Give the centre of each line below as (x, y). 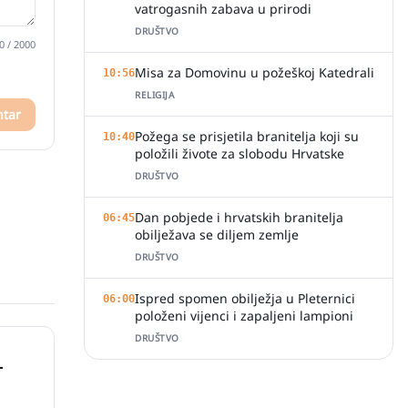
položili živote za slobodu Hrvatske (240, 153)
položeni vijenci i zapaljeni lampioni (244, 316)
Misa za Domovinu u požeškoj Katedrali (255, 72)
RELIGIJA (154, 95)
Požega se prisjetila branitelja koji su (247, 136)
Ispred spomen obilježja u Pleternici (245, 298)
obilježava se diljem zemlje (217, 235)
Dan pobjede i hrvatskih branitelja (239, 217)
